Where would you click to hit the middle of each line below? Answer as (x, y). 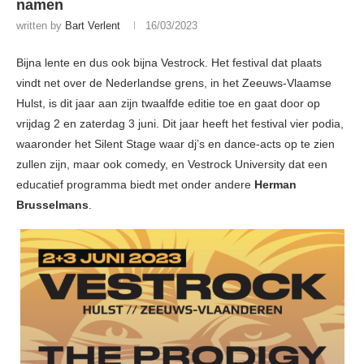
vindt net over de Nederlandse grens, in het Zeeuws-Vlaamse (174, 83)
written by (41, 26)
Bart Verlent (93, 26)
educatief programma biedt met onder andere (135, 185)
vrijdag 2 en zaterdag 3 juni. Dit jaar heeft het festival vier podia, (180, 124)
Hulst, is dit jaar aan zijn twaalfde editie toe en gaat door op (168, 104)
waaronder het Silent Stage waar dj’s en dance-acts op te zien (175, 144)
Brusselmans (52, 205)
